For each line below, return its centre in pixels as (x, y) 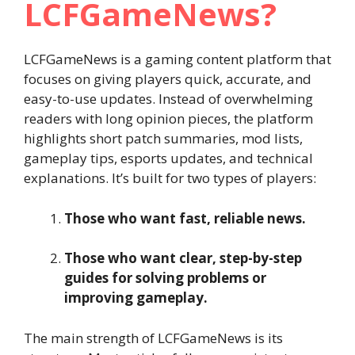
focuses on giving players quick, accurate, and (168, 79)
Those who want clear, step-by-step (183, 258)
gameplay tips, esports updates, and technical (168, 158)
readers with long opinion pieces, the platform (168, 118)
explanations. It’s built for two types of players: (170, 178)
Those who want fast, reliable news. (185, 218)
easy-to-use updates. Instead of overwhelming (168, 99)
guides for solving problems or (165, 278)
